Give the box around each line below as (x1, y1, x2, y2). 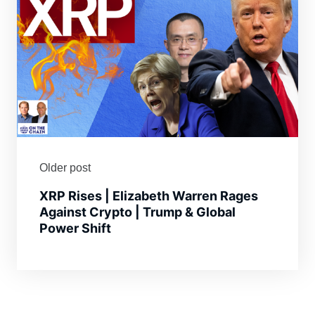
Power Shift (39, 221, 111, 236)
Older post (39, 162, 91, 174)
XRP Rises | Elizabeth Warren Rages (39, 188, 258, 204)
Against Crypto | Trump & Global (39, 205, 236, 220)
